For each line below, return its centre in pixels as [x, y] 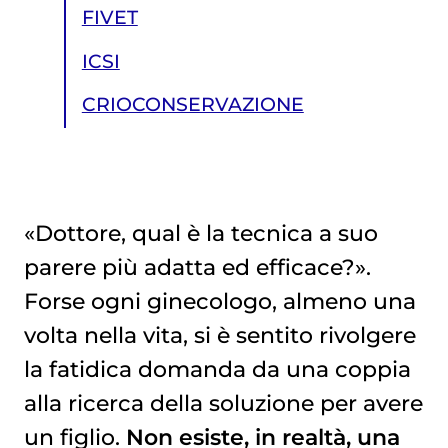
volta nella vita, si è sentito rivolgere [219, 335]
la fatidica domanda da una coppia [217, 369]
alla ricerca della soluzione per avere [223, 403]
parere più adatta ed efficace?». [197, 267]
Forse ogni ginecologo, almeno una [219, 301]
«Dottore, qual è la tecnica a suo [200, 233]
